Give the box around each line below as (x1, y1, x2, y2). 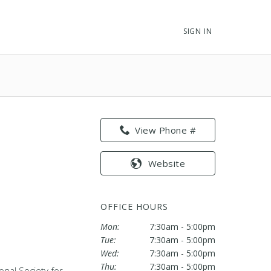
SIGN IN (183, 26, 212, 36)
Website (148, 157, 185, 169)
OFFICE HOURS (100, 201, 168, 212)
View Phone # (135, 123, 197, 136)
